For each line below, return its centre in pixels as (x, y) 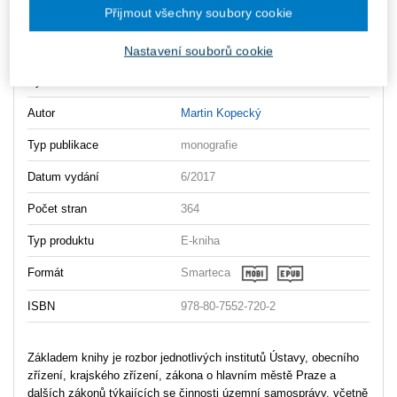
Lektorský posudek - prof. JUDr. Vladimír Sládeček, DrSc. (196, 27)
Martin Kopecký (222, 113)
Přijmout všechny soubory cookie (198, 12)
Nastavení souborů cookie (198, 50)
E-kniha (201, 240)
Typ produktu (61, 240)
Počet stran (57, 208)
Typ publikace (63, 144)
